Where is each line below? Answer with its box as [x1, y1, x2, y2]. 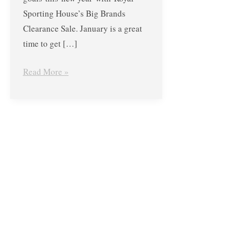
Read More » [23, 65, 69, 77]
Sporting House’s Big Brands [23, 8, 126, 20]
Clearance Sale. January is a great [23, 23, 142, 35]
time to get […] [23, 38, 77, 50]
